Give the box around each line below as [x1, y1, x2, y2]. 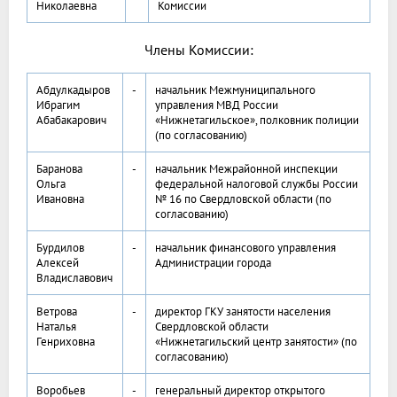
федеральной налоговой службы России [155, 176, 358, 192]
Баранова [36, 161, 82, 177]
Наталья [36, 319, 76, 335]
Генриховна [36, 334, 95, 350]
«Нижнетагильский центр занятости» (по [155, 334, 357, 350]
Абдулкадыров [36, 82, 110, 98]
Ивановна [36, 191, 84, 207]
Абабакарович [36, 113, 106, 128]
